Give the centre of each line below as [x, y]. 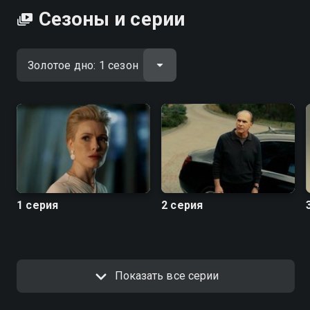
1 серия [38, 205]
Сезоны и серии [112, 19]
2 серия [182, 205]
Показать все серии [167, 275]
